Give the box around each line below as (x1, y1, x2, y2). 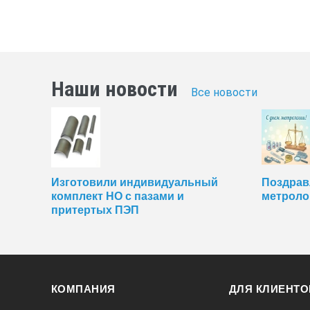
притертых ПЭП (51, 201, 139, 218)
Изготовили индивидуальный (51, 174, 218, 190)
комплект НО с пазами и (51, 188, 184, 204)
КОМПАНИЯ (51, 281, 116, 297)
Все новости (190, 86, 257, 100)
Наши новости (51, 77, 178, 102)
